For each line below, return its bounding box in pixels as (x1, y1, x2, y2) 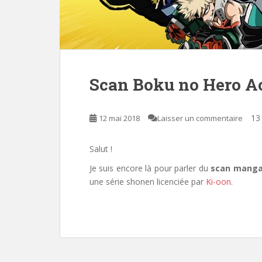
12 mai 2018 (99, 113, 140, 123)
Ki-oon (206, 176, 231, 187)
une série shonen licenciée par (89, 176, 206, 187)
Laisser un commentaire (157, 113, 243, 123)
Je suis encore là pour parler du (89, 163, 211, 174)
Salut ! (89, 143, 112, 154)
